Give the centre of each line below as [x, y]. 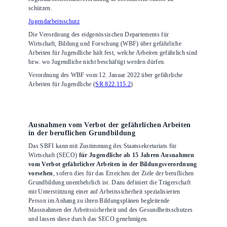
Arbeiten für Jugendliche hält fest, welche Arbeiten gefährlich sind [113, 53]
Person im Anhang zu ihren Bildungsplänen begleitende [99, 201]
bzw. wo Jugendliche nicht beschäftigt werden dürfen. [98, 62]
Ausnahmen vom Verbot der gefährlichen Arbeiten [110, 125]
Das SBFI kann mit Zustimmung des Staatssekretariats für [103, 146]
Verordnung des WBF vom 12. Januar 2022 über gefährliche [106, 75]
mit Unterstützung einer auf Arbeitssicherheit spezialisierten [104, 192]
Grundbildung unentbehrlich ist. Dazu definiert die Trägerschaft [110, 183]
